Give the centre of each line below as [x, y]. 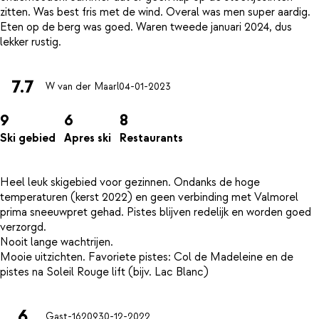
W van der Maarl [82, 87]
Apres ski [88, 138]
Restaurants [151, 138]
